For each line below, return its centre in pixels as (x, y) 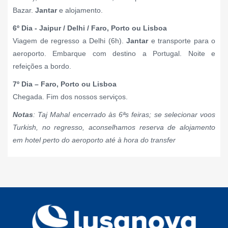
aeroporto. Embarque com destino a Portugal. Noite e (114, 53)
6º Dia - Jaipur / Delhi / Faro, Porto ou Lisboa (90, 28)
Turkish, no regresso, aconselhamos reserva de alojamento (114, 127)
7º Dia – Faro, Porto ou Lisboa (65, 84)
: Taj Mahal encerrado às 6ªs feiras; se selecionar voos (124, 114)
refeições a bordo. (42, 66)
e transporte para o (182, 40)
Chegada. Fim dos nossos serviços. (70, 96)
